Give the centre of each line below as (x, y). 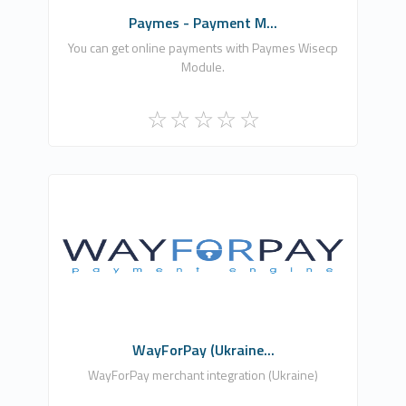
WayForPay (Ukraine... (203, 349)
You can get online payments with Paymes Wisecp (203, 47)
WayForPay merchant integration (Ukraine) (203, 374)
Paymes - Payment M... (203, 22)
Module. (203, 66)
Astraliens (203, 224)
